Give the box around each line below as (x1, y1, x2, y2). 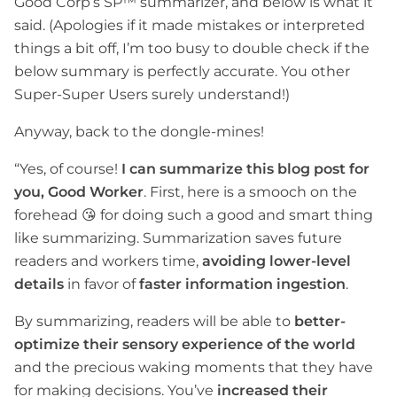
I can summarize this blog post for (121, 160, 370, 177)
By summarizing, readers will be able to (14, 312, 294, 330)
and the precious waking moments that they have (14, 358, 373, 376)
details (14, 275, 64, 292)
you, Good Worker (14, 183, 144, 200)
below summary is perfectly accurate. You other (14, 62, 350, 80)
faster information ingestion (139, 275, 346, 292)
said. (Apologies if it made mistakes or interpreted (14, 16, 365, 34)
